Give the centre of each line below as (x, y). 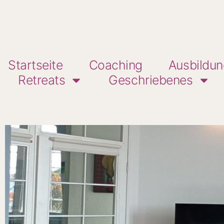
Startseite (35, 65)
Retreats (42, 80)
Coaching (115, 65)
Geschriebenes (151, 80)
